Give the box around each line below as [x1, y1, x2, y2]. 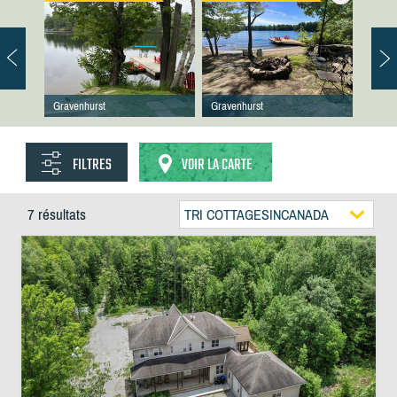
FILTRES [72, 153, 112, 177]
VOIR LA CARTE [181, 153, 253, 177]
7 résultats [27, 206, 86, 223]
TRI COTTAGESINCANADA [183, 206, 329, 222]
